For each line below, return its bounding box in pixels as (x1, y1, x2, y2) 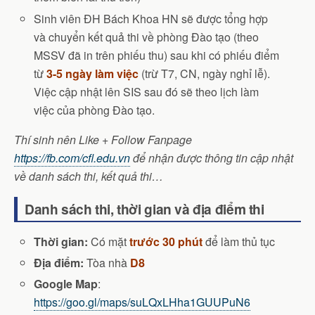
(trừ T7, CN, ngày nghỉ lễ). (141, 65, 271, 82)
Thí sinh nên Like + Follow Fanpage (14, 131, 192, 148)
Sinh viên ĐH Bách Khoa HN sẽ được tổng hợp (34, 10, 269, 27)
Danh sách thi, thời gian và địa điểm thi (25, 198, 264, 219)
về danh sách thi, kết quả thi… (14, 167, 163, 184)
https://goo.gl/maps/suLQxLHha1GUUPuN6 (34, 293, 251, 310)
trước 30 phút (129, 233, 203, 250)
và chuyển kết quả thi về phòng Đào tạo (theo (34, 28, 259, 45)
